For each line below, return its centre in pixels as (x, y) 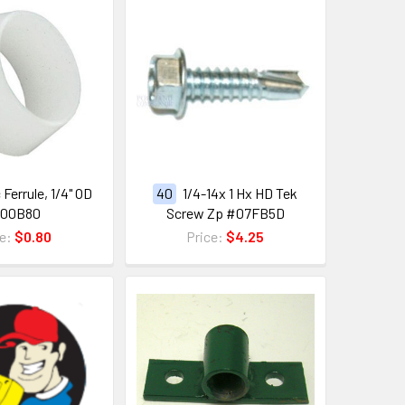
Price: (207, 236)
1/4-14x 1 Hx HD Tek (240, 193)
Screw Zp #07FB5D (225, 212)
